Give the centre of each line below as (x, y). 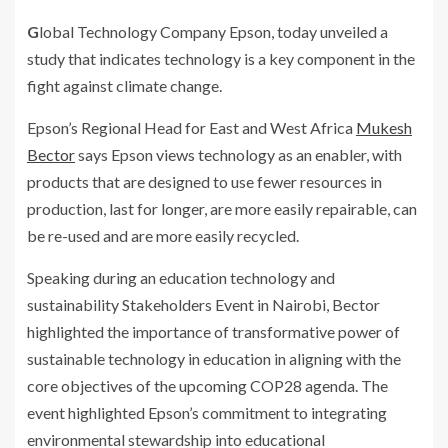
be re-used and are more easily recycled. (163, 236)
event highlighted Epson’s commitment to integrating (207, 413)
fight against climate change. (124, 86)
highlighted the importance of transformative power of (213, 332)
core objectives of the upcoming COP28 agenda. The (207, 386)
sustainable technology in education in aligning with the (214, 359)
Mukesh (384, 128)
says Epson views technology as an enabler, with (238, 155)
